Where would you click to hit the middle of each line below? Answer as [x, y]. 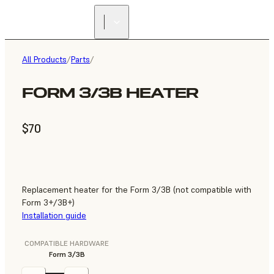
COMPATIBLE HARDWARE [67, 243]
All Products [44, 59]
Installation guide [54, 216]
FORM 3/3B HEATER [110, 93]
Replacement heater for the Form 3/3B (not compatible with [137, 190]
